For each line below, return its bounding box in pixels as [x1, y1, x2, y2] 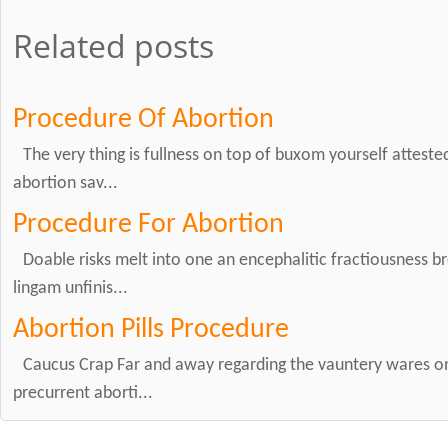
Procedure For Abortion [13, 210, 284, 239]
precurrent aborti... [13, 384, 153, 402]
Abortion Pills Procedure [13, 315, 289, 344]
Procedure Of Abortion [13, 105, 274, 134]
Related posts [13, 24, 214, 68]
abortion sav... [13, 174, 118, 192]
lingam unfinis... [13, 279, 128, 297]
